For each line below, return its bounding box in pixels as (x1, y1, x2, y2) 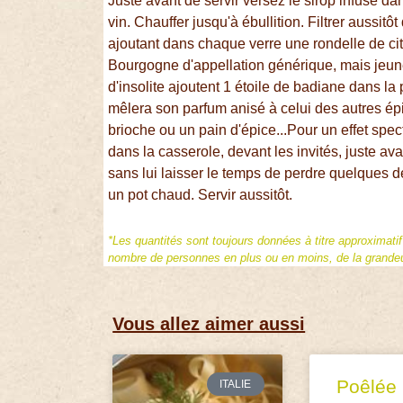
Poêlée (336, 375, 397, 397)
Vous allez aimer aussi (112, 313, 306, 334)
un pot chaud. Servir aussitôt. (108, 187, 293, 203)
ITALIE (219, 377, 252, 390)
